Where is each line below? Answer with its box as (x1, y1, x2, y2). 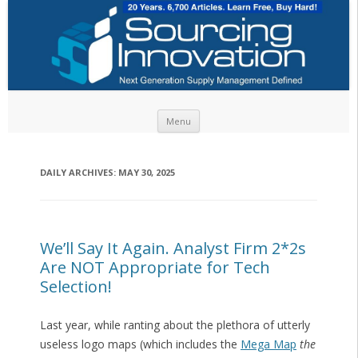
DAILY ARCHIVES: (39, 166, 118, 179)
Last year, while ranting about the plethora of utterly (39, 317, 310, 333)
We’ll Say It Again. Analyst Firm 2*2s (39, 237, 306, 260)
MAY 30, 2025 (117, 166, 175, 179)
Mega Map (240, 336, 296, 352)
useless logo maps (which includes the (39, 336, 241, 352)
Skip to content (200, 107, 278, 123)
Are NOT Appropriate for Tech (39, 257, 270, 279)
